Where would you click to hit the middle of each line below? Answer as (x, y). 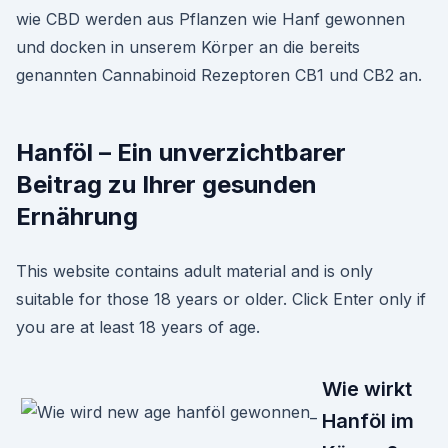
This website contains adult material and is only (194, 271)
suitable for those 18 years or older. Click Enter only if (221, 299)
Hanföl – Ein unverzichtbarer (181, 152)
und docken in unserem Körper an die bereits (188, 47)
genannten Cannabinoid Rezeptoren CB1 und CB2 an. (219, 75)
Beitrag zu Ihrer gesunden (166, 184)
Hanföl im (368, 421)
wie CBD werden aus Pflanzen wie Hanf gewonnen (210, 19)
